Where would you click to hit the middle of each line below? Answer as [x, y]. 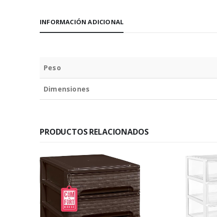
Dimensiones [67, 89]
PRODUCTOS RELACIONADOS [94, 132]
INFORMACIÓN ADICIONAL [82, 22]
